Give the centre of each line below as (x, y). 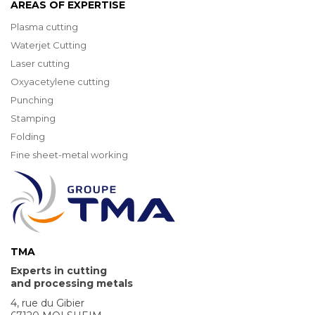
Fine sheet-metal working (69, 155)
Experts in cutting (59, 271)
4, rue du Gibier (47, 303)
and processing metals (72, 284)
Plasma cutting (44, 27)
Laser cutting (40, 64)
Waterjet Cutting (49, 45)
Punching (32, 100)
